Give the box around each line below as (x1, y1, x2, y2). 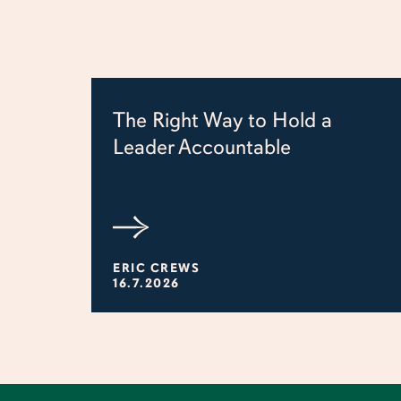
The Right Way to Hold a (113, 107, 332, 134)
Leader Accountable (113, 133, 291, 161)
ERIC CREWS (113, 260, 200, 276)
